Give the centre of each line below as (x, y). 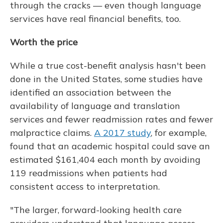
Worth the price (44, 42)
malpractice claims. (52, 133)
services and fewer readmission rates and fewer (111, 119)
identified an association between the (91, 92)
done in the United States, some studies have (106, 79)
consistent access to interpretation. (85, 186)
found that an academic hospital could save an (110, 146)
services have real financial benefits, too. (95, 19)
